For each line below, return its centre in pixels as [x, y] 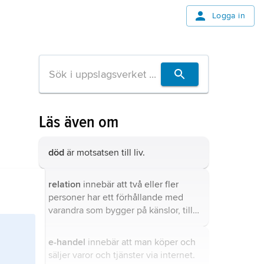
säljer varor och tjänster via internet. [122, 255]
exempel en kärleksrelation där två [119, 223]
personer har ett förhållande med [116, 197]
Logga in [228, 16]
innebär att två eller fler [130, 184]
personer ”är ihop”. [86, 236]
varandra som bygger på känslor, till [121, 210]
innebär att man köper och [141, 242]
